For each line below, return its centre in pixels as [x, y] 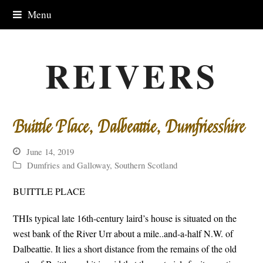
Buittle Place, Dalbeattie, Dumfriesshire [129, 127]
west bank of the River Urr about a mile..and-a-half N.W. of [123, 233]
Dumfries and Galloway [69, 165]
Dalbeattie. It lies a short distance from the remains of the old [125, 249]
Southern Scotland [146, 165]
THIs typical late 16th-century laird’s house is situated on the [125, 218]
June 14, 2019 [50, 151]
